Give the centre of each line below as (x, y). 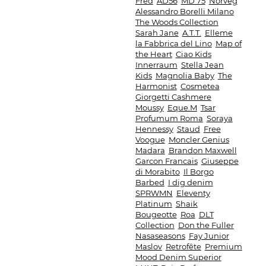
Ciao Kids (193, 54)
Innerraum (156, 65)
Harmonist (156, 86)
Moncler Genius (199, 140)
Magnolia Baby (185, 75)
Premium (223, 246)
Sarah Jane (157, 33)
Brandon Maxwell (202, 150)
